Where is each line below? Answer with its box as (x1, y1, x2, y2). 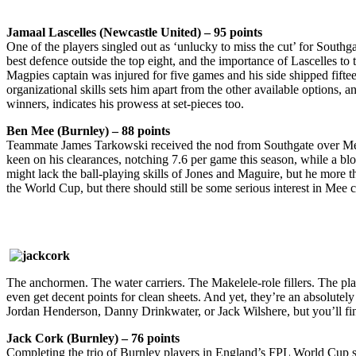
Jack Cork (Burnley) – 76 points (6, 331, 180, 346)
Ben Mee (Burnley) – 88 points (6, 124, 170, 138)
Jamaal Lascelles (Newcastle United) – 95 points (6, 25, 262, 40)
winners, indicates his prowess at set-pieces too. (6, 97, 244, 111)
